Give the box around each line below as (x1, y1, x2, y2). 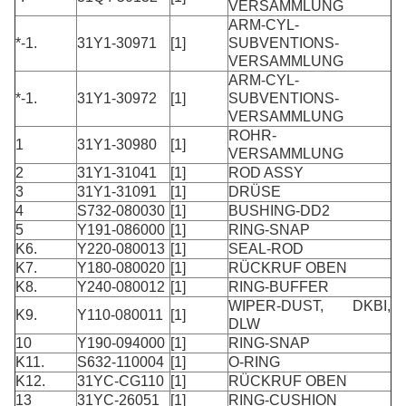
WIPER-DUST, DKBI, (228, 297, 391, 314)
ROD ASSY (228, 164, 304, 180)
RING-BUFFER (228, 278, 329, 295)
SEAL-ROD (228, 240, 304, 256)
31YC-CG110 (77, 372, 164, 389)
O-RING (228, 353, 280, 370)
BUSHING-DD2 (228, 202, 330, 218)
